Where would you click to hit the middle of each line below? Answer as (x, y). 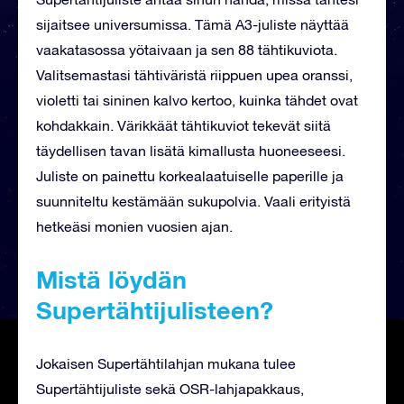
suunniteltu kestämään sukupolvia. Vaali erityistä (193, 201)
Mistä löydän (111, 279)
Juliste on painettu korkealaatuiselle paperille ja (190, 175)
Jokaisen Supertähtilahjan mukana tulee (166, 363)
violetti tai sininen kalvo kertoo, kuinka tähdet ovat (197, 100)
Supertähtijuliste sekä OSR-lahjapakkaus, (170, 388)
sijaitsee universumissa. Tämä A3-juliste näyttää (193, 24)
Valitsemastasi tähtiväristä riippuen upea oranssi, (194, 74)
